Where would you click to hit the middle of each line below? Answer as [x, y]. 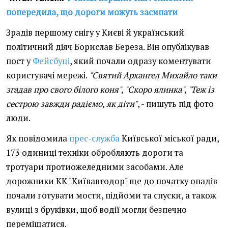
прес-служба [94, 139]
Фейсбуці [51, 61]
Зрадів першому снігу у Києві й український [95, 33]
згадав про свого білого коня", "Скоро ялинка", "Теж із [110, 90]
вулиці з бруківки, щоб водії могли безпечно [96, 210]
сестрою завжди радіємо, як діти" [72, 104]
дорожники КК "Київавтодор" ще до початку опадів [112, 181]
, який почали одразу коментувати [140, 61]
